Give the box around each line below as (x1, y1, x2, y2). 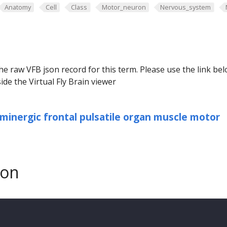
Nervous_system (160, 3, 211, 12)
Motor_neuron (101, 3, 146, 12)
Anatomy (4, 3, 31, 12)
